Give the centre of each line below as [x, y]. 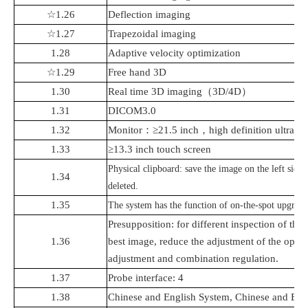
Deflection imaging [149, 15]
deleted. [123, 186]
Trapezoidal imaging [152, 34]
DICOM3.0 [132, 111]
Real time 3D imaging [155, 92]
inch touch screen [172, 150]
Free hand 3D [137, 73]
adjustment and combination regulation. [193, 259]
